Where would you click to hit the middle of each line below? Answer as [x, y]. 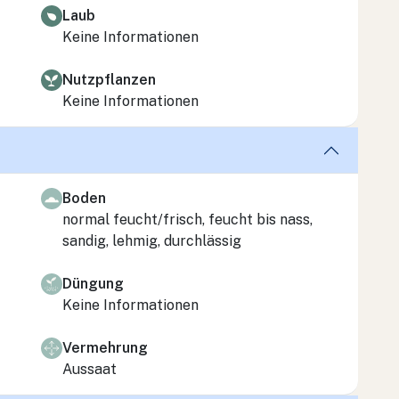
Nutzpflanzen [109, 79]
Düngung [93, 283]
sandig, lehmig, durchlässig [152, 240]
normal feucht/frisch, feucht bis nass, [187, 219]
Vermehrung [105, 347]
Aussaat [90, 369]
